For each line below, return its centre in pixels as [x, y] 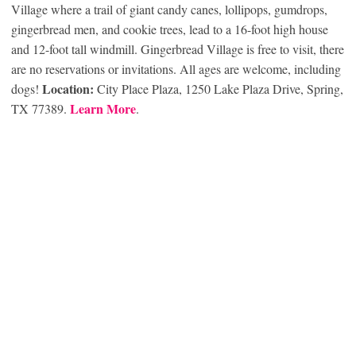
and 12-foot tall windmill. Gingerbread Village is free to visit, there [178, 49]
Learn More [103, 109]
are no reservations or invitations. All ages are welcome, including [176, 69]
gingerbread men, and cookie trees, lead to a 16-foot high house [170, 29]
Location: [68, 89]
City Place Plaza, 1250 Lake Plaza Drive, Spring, [219, 89]
